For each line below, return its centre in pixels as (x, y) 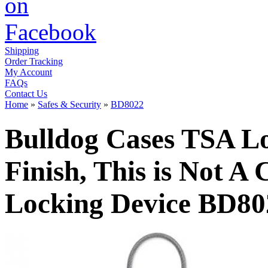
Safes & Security (69, 104)
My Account (28, 72)
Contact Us (26, 93)
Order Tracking (34, 61)
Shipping (22, 50)
